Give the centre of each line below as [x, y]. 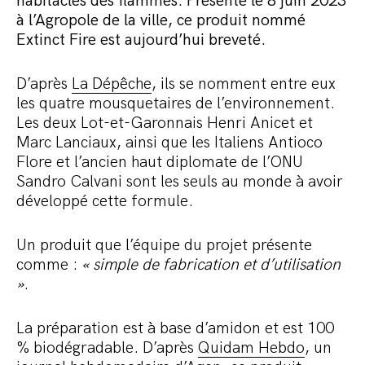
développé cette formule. [105, 202]
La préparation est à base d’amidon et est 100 [175, 329]
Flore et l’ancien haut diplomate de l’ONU [160, 163]
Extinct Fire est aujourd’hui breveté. [141, 40]
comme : [49, 265]
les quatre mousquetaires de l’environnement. [176, 104]
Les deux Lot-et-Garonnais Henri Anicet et [165, 123]
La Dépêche [112, 84]
